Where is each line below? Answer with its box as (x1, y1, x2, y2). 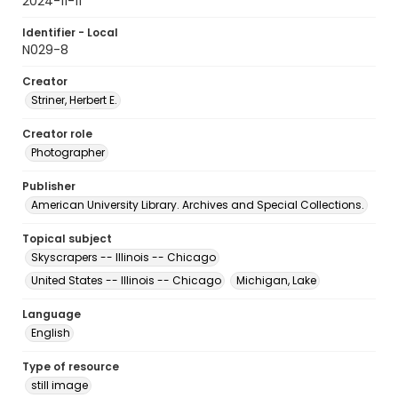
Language (22, 306, 81, 322)
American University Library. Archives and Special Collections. (31, 197, 364, 212)
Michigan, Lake (236, 273, 316, 288)
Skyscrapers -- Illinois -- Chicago (31, 250, 216, 265)
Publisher (22, 179, 76, 194)
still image (31, 378, 88, 393)
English (31, 325, 70, 340)
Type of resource (22, 359, 119, 374)
